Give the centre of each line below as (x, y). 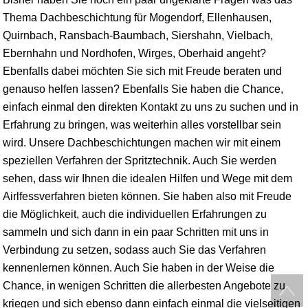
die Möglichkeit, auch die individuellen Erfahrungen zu (135, 214)
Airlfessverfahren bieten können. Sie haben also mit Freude (147, 196)
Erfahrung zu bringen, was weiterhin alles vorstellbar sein (142, 124)
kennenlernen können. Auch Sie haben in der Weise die (139, 267)
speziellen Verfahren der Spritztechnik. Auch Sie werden (140, 160)
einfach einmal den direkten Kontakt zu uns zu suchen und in (151, 107)
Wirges (155, 53)
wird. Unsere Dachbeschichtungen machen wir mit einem (142, 142)
